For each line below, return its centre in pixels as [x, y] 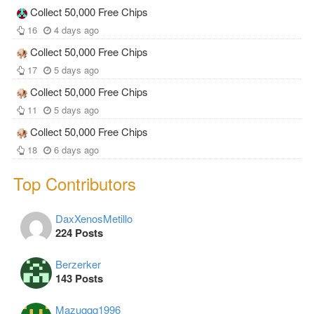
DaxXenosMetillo [94, 219]
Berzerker [78, 264]
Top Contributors [75, 184]
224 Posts [79, 233]
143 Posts [79, 279]
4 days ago [76, 30]
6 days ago [76, 150]
